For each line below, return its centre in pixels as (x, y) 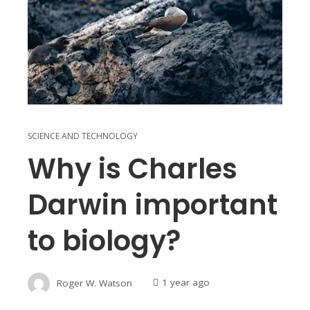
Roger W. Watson (94, 283)
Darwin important (153, 204)
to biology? (104, 240)
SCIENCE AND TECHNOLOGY (83, 136)
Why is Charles (133, 168)
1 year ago (186, 283)
